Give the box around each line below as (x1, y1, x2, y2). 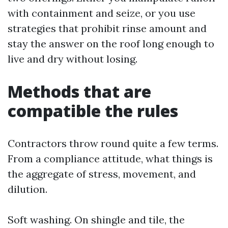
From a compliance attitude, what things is (8, 152, 213, 165)
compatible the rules (8, 100, 178, 122)
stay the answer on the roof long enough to (8, 37, 214, 50)
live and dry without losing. (8, 52, 137, 65)
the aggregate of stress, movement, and (8, 167, 196, 180)
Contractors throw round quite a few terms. (8, 137, 218, 150)
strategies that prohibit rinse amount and (8, 22, 207, 35)
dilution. (8, 183, 47, 195)
